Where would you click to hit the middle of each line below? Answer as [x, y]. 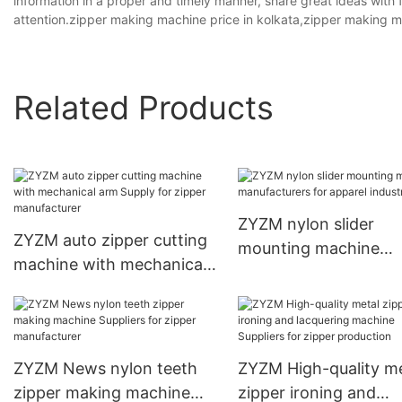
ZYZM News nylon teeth [105, 369]
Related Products [144, 107]
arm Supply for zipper [96, 289]
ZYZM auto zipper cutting [110, 240]
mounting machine [308, 249]
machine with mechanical [110, 265]
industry [268, 297]
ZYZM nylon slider [306, 224]
